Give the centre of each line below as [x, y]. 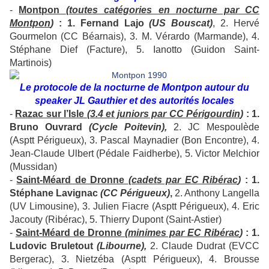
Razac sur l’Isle [51, 114]
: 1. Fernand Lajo [101, 23]
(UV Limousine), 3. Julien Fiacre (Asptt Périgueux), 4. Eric [134, 207]
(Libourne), [122, 246]
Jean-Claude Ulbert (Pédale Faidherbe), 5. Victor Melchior [134, 154]
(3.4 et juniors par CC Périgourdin [164, 114]
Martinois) [31, 63]
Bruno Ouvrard [49, 127]
